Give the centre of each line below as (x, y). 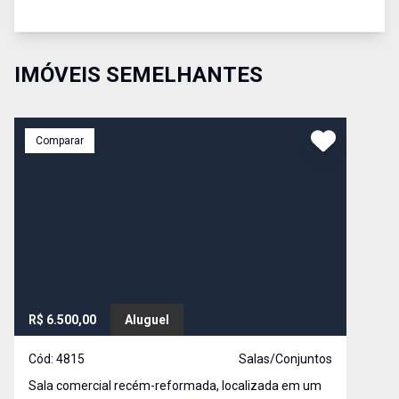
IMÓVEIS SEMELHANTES (138, 75)
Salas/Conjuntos (285, 359)
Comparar (60, 141)
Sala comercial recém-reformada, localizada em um (175, 386)
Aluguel (147, 320)
